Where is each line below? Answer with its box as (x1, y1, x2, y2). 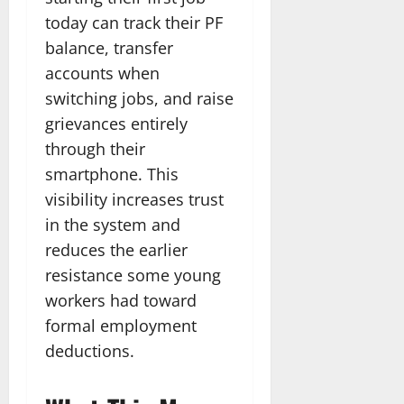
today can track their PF (45, 11, 223, 33)
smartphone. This (45, 162, 179, 185)
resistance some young (45, 263, 221, 286)
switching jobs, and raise (45, 87, 234, 109)
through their (45, 137, 145, 160)
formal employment (45, 314, 197, 336)
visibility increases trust (45, 188, 224, 210)
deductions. (45, 339, 134, 362)
